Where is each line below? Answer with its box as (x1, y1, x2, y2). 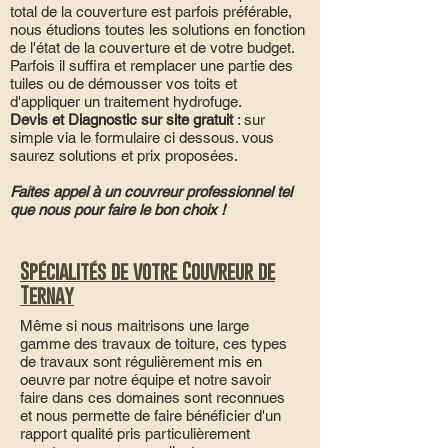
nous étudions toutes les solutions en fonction (10, 21, 305, 38)
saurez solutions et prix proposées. (10, 147, 238, 164)
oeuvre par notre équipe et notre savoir (20, 371, 271, 388)
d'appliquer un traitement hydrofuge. (10, 93, 242, 110)
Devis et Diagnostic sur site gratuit (10, 111, 233, 128)
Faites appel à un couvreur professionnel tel (10, 183, 292, 200)
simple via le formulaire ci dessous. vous (10, 129, 274, 146)
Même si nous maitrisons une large (20, 317, 249, 334)
